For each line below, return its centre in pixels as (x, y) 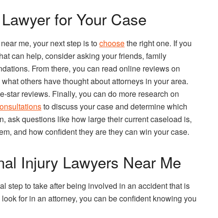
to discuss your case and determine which (114, 106)
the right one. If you (158, 43)
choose (112, 43)
